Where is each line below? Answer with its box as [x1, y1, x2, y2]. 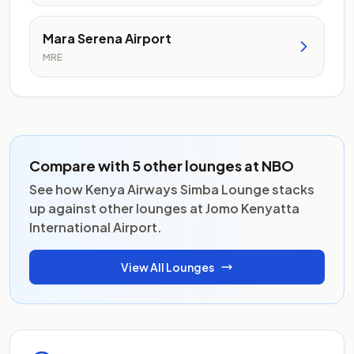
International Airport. [29, 219, 162, 235]
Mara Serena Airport [43, 30, 171, 47]
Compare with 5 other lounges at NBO [29, 156, 294, 175]
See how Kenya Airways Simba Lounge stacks [29, 181, 314, 198]
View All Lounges [121, 260, 214, 274]
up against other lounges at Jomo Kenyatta [29, 200, 299, 217]
